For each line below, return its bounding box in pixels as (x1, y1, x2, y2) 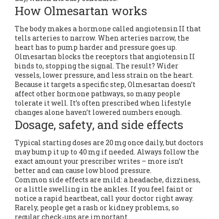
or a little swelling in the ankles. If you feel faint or (15, 184, 193, 194)
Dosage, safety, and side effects (15, 117, 183, 132)
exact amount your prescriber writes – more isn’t (15, 156, 183, 166)
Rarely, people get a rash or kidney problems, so (15, 203, 179, 212)
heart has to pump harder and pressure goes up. (15, 43, 177, 52)
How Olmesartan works (15, 3, 147, 19)
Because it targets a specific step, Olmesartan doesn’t (15, 80, 196, 89)
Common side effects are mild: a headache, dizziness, (15, 175, 200, 184)
